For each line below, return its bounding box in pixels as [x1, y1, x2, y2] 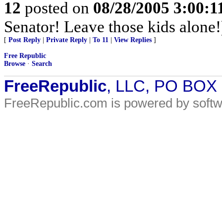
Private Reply [46, 36, 87, 44]
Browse [4, 60, 25, 67]
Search [32, 60, 52, 67]
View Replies [114, 36, 152, 44]
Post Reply [8, 36, 41, 44]
